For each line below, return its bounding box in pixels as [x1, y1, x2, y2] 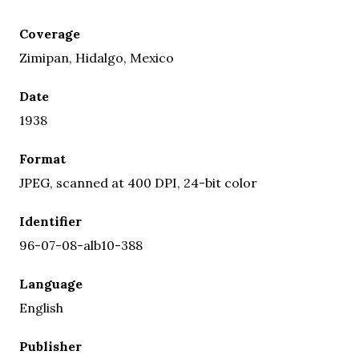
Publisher [19, 337, 82, 354]
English [19, 299, 63, 316]
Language [19, 275, 83, 292]
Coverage [19, 25, 80, 42]
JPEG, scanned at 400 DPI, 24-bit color [19, 174, 257, 191]
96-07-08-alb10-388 [19, 236, 143, 253]
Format [19, 150, 66, 167]
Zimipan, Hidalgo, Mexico [19, 49, 174, 66]
